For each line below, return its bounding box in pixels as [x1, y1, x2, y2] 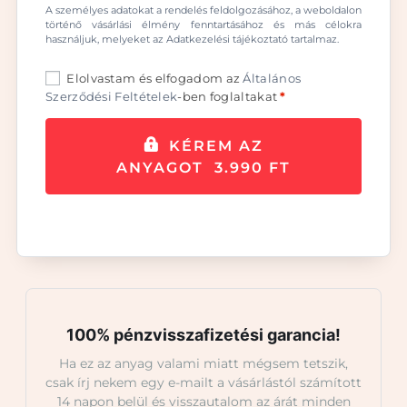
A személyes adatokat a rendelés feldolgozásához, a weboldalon [45, 4, 362, 17]
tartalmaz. [288, 33, 339, 46]
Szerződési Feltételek [45, 88, 178, 104]
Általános [243, 70, 302, 85]
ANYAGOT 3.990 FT [116, 159, 291, 177]
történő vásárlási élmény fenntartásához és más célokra [45, 18, 362, 32]
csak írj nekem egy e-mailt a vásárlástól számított [45, 374, 362, 392]
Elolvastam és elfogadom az [66, 70, 243, 85]
